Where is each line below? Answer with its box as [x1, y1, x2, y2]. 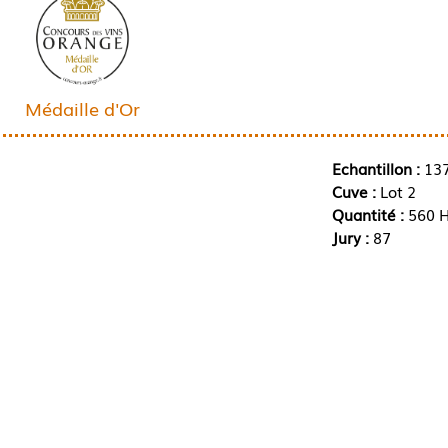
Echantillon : [331, 156, 420, 179]
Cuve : [331, 179, 380, 202]
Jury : [331, 225, 373, 248]
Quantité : [331, 202, 408, 225]
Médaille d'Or [24, 94, 140, 121]
